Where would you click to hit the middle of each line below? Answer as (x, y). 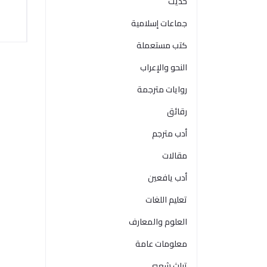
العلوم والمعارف (158, 222)
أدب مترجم (170, 133)
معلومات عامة (161, 244)
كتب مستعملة (162, 45)
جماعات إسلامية (159, 23)
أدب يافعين (167, 178)
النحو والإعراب (164, 67)
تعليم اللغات (166, 200)
